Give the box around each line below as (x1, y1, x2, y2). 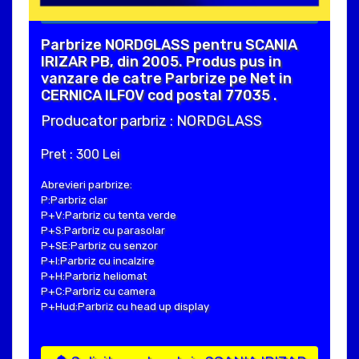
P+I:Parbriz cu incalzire (41, 254, 155, 267)
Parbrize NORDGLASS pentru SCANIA (41, 35, 297, 54)
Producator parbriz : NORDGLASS (41, 111, 262, 130)
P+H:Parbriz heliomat (41, 269, 147, 282)
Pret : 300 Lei (41, 146, 120, 162)
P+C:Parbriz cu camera (41, 284, 155, 297)
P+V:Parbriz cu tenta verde (41, 208, 176, 221)
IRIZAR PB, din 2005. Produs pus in (41, 52, 281, 71)
